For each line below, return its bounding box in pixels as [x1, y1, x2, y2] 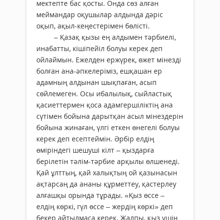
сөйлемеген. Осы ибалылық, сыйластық [36, 89, 172, 99]
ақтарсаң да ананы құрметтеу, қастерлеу [36, 179, 176, 189]
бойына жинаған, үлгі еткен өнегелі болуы [36, 123, 180, 133]
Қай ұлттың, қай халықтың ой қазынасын [36, 168, 177, 178]
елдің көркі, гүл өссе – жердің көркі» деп [36, 202, 173, 212]
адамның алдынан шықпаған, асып [36, 78, 157, 87]
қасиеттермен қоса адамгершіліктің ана [36, 100, 173, 110]
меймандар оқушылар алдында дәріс [36, 10, 163, 20]
